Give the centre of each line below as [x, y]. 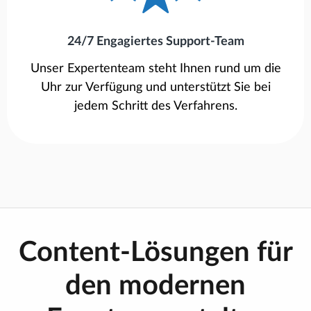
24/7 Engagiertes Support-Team [155, 42]
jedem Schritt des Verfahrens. [155, 107]
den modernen [155, 286]
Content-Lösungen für [155, 253]
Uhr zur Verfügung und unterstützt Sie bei [155, 88]
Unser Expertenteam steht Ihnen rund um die [155, 69]
